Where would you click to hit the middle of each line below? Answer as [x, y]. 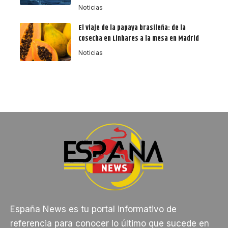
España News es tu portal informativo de [93, 209]
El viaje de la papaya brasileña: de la [132, 28]
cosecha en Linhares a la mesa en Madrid [139, 39]
